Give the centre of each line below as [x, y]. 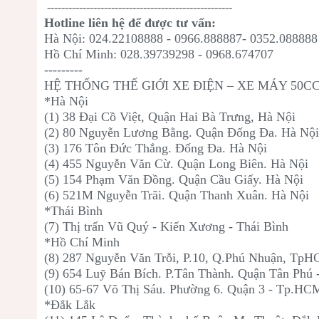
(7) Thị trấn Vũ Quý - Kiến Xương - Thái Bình [166, 227]
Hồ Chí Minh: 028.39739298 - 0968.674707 [159, 54]
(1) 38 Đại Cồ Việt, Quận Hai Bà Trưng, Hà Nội [170, 117]
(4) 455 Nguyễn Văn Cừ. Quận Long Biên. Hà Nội [178, 164]
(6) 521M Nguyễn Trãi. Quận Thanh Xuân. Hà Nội [177, 195]
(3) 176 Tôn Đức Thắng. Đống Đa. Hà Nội [157, 148]
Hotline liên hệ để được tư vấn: [130, 23]
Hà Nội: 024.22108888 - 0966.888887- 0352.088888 [181, 39]
